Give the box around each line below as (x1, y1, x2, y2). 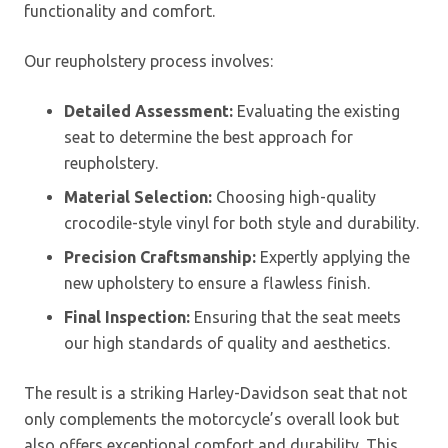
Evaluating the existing (233, 101, 400, 120)
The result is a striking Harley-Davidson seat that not (24, 383, 407, 402)
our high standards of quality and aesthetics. (64, 333, 390, 352)
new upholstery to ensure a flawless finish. (64, 273, 370, 292)
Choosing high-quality (212, 187, 376, 206)
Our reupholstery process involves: (24, 51, 273, 70)
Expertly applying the (256, 247, 410, 266)
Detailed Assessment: (64, 101, 233, 120)
